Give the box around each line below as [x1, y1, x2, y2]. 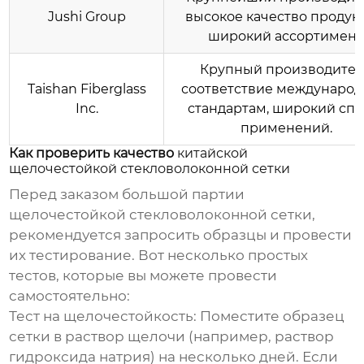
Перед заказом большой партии [9, 186, 245, 203]
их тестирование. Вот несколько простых [9, 247, 309, 264]
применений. [240, 120, 333, 136]
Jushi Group [47, 9, 126, 25]
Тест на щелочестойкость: [9, 308, 197, 325]
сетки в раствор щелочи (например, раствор [9, 328, 335, 345]
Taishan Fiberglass [27, 81, 146, 97]
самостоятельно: [9, 288, 131, 305]
